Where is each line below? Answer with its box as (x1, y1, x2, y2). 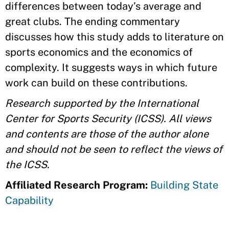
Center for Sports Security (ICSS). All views (5, 112, 211, 125)
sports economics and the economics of (5, 46, 193, 58)
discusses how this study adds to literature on (5, 31, 224, 43)
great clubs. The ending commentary (5, 15, 180, 28)
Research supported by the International (5, 97, 199, 109)
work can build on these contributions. (5, 77, 188, 89)
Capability (5, 194, 54, 207)
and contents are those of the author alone (5, 128, 209, 140)
